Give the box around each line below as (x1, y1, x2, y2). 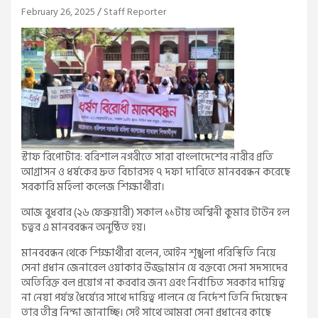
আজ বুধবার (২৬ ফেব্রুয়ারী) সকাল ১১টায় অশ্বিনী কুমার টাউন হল (21, 204, 290, 222)
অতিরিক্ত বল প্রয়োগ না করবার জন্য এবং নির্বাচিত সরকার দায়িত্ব (21, 274, 285, 292)
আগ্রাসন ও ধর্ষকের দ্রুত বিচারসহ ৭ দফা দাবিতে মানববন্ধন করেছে (21, 163, 290, 182)
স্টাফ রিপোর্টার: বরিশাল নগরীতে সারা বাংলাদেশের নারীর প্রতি (21, 148, 273, 167)
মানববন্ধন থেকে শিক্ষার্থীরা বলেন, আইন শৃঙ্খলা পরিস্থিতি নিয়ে (21, 244, 276, 263)
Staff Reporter (104, 4, 166, 21)
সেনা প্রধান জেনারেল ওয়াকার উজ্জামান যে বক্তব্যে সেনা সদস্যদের (21, 259, 287, 278)
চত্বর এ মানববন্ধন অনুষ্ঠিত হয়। (21, 219, 146, 237)
